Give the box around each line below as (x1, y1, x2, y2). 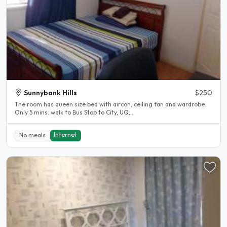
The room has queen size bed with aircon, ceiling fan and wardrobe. (15, 100, 206, 108)
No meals (19, 131, 46, 139)
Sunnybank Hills (24, 88, 77, 97)
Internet (54, 131, 78, 139)
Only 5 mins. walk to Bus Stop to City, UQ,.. (15, 108, 133, 116)
